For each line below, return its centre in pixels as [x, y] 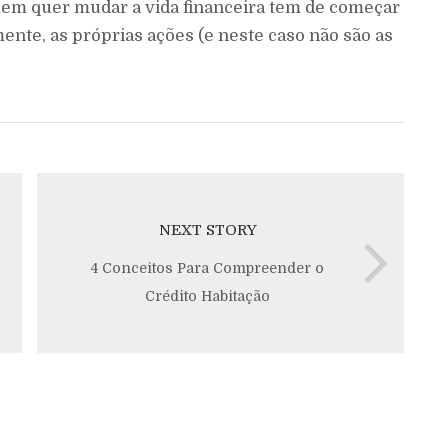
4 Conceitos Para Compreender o [207, 268]
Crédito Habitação [207, 296]
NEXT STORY [207, 230]
